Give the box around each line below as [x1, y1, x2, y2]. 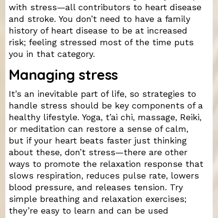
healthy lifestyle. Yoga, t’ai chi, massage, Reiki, [8, 112, 201, 123]
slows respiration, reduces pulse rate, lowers [8, 171, 199, 181]
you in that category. [8, 49, 95, 59]
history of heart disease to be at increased [8, 25, 187, 36]
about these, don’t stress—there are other [8, 147, 187, 158]
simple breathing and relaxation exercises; [8, 194, 186, 204]
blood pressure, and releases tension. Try [8, 182, 183, 193]
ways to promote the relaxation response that [8, 159, 203, 169]
